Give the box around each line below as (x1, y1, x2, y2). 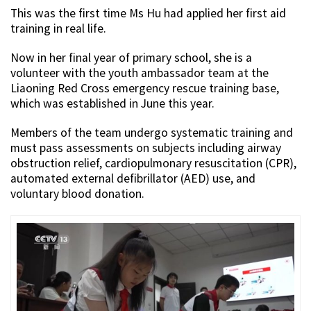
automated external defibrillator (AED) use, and (10, 171, 255, 187)
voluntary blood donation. (10, 186, 144, 202)
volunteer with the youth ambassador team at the (10, 65, 269, 81)
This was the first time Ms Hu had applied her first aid (10, 6, 286, 22)
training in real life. (10, 21, 106, 37)
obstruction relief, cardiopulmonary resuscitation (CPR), (10, 155, 296, 171)
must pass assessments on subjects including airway (10, 140, 281, 156)
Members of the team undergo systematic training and (10, 125, 293, 141)
